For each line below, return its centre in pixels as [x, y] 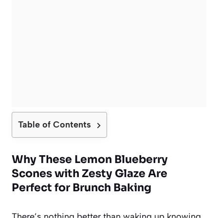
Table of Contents [54, 124]
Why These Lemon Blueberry [90, 159]
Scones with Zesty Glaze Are [90, 173]
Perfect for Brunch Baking [82, 187]
